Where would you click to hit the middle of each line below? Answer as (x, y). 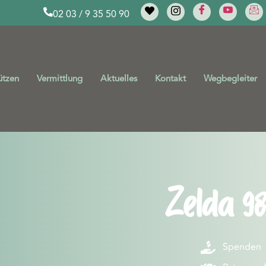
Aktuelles (118, 79)
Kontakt (170, 79)
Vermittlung (59, 79)
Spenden (242, 247)
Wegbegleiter (230, 79)
